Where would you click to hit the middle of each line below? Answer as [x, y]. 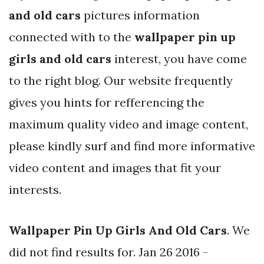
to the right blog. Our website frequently [121, 80]
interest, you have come [179, 58]
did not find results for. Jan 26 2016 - [108, 252]
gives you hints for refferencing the [107, 102]
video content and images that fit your [115, 167]
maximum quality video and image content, [128, 124]
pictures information [140, 15]
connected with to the [72, 37]
